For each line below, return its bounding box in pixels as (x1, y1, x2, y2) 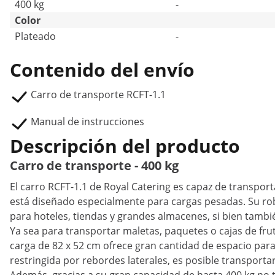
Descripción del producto (10, 133, 240, 158)
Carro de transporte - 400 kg (10, 157, 179, 174)
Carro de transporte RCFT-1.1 (31, 88, 166, 101)
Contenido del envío (10, 57, 195, 82)
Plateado (15, 29, 56, 43)
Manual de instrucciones (31, 115, 144, 128)
